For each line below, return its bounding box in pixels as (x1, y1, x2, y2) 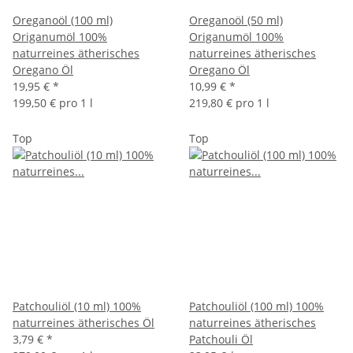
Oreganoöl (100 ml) (13, 13, 113, 28)
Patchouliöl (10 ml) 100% (13, 299, 141, 314)
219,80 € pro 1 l (189, 95, 269, 110)
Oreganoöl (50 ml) (189, 13, 283, 28)
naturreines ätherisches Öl (13, 315, 154, 330)
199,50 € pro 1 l (13, 95, 93, 110)
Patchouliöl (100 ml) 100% (189, 299, 324, 314)
